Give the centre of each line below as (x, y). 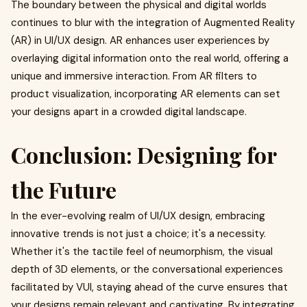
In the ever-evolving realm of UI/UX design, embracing (138, 216)
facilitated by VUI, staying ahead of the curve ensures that (149, 287)
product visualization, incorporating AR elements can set (146, 94)
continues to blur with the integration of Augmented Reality (153, 23)
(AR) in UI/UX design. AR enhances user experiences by (140, 40)
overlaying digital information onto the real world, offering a (150, 58)
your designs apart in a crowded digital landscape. (129, 112)
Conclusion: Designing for (144, 155)
